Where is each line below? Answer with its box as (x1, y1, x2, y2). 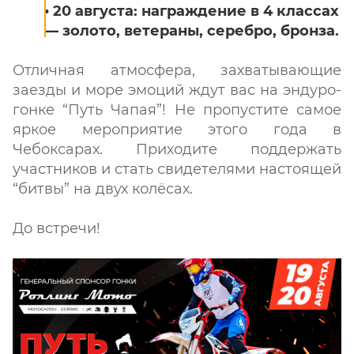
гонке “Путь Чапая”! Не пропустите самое (13, 101, 341, 119)
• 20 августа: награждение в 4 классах (44, 2, 339, 20)
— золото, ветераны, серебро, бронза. (44, 22, 339, 40)
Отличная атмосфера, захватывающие (13, 62, 341, 79)
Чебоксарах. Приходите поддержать (13, 141, 341, 158)
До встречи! (13, 220, 100, 237)
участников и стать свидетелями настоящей (13, 160, 341, 178)
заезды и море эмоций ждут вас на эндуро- (13, 81, 341, 99)
